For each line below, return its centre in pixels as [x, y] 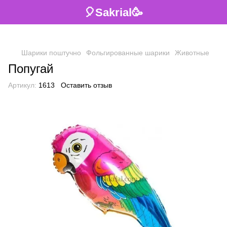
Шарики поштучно [51, 53]
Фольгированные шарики [128, 53]
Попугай [31, 69]
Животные [192, 53]
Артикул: [22, 85]
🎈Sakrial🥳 [113, 12]
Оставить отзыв [86, 85]
